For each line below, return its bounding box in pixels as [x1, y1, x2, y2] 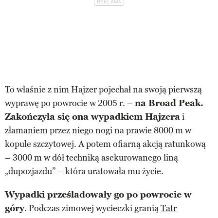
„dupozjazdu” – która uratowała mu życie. [5, 166, 163, 177]
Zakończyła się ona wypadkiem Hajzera [5, 111, 180, 123]
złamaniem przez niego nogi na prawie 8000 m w [5, 125, 191, 136]
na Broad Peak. [135, 98, 203, 109]
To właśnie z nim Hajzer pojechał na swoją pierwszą [5, 84, 202, 95]
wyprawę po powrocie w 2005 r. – [5, 98, 135, 109]
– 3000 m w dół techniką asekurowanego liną [5, 152, 178, 163]
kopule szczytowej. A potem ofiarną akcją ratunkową [5, 139, 206, 150]
